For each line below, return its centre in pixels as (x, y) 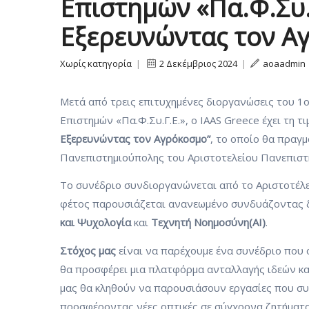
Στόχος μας (88, 250)
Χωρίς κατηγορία (96, 63)
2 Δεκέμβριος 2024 (198, 63)
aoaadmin (284, 63)
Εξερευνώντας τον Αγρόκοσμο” (135, 138)
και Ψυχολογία (96, 222)
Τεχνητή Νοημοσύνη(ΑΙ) (208, 222)
